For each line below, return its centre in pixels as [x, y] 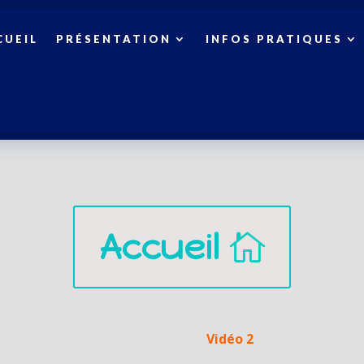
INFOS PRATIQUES [274, 39]
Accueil [160, 247]
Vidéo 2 [230, 339]
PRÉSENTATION [113, 39]
